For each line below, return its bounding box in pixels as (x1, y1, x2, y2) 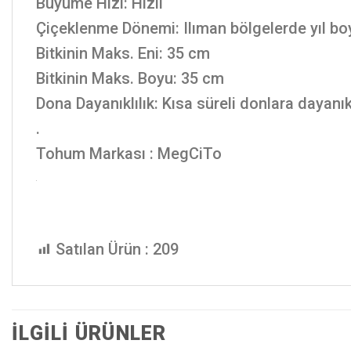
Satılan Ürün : (56, 240, 149, 259)
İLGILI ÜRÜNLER (12, 322, 167, 346)
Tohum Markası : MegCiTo (36, 144, 222, 164)
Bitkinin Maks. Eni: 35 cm (36, 44, 210, 63)
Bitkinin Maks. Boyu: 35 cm (36, 69, 224, 89)
